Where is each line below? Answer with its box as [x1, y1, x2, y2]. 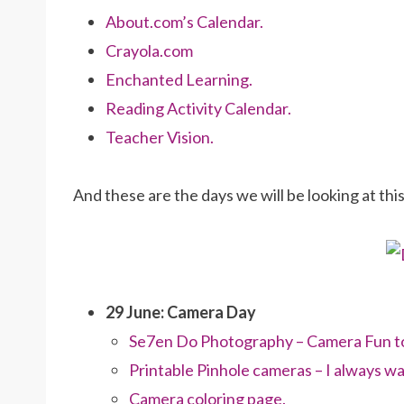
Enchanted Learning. [106, 69, 252, 89]
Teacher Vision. [106, 127, 214, 147]
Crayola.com [106, 41, 193, 60]
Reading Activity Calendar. [106, 98, 291, 118]
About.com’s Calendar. [106, 12, 263, 32]
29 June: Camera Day [106, 302, 256, 323]
